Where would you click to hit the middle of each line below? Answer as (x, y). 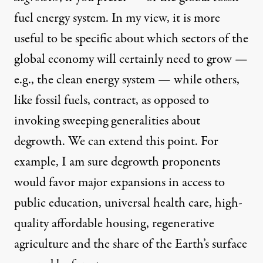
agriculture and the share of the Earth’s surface (131, 245)
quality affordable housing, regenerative (114, 224)
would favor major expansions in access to (119, 183)
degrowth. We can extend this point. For (116, 142)
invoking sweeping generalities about (107, 121)
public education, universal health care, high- (128, 203)
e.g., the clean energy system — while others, (127, 80)
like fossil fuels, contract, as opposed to (112, 101)
